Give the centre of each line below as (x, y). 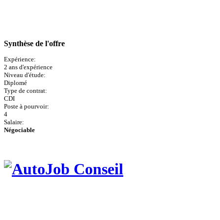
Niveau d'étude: (25, 75)
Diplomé (15, 83)
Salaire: (14, 122)
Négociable (19, 130)
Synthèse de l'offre (34, 43)
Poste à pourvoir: (27, 107)
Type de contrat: (26, 91)
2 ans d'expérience (28, 67)
